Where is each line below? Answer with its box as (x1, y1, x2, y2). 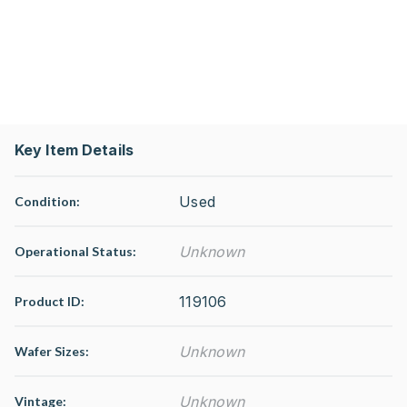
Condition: (15, 194, 80, 209)
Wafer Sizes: (15, 343, 89, 359)
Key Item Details (15, 141, 134, 159)
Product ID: (15, 293, 84, 309)
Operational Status (15, 243, 133, 259)
